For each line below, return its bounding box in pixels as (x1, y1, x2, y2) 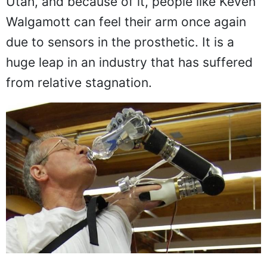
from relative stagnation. (6, 75, 152, 91)
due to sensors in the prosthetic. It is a (6, 35, 234, 50)
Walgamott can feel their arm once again (6, 14, 246, 30)
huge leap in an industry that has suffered (6, 55, 253, 70)
